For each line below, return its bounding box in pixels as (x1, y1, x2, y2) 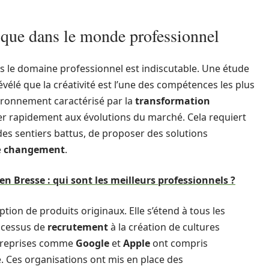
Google (76, 237, 109, 250)
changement (4, 143, 65, 156)
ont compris (150, 237, 208, 250)
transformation (135, 94, 210, 107)
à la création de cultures (108, 220, 220, 234)
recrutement (47, 220, 108, 234)
